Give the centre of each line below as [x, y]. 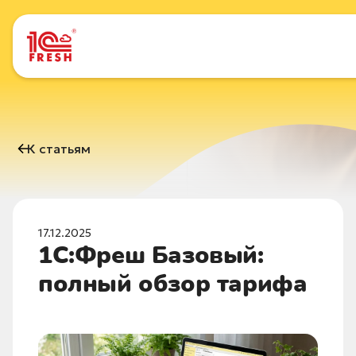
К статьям [59, 148]
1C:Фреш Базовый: [151, 255]
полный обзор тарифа [173, 284]
